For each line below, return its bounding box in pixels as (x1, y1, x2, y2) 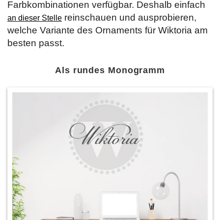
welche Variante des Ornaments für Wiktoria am (7, 25, 208, 35)
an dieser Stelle (7, 13, 62, 22)
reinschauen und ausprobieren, (62, 12, 196, 23)
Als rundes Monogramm (55, 65, 165, 75)
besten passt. (7, 37, 64, 48)
